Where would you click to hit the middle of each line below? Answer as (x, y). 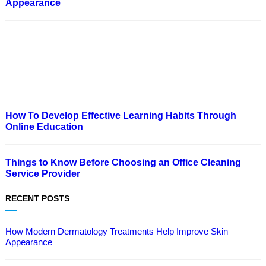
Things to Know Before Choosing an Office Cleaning (123, 162)
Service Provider (44, 173)
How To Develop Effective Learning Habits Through (121, 115)
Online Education (44, 126)
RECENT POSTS (37, 198)
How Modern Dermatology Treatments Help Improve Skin (116, 231)
